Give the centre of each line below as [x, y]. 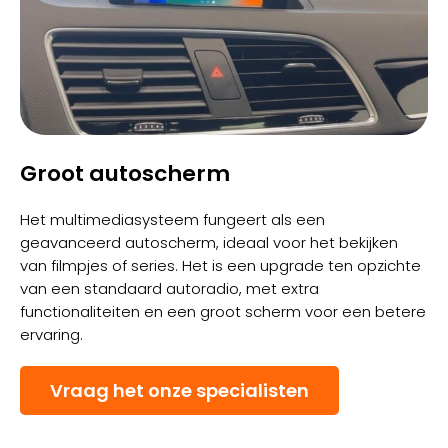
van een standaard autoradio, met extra [169, 289]
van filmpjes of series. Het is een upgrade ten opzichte [220, 266]
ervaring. [51, 335]
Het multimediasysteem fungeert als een [172, 220]
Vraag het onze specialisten [179, 391]
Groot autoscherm [125, 174]
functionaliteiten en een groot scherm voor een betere [223, 312]
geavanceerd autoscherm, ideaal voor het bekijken [209, 243]
